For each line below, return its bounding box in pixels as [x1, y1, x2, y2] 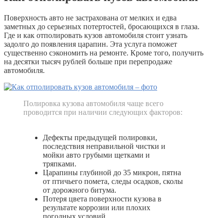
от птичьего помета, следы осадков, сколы [43, 177, 183, 185]
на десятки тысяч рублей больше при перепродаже [4, 57, 172, 66]
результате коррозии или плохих [43, 203, 150, 212]
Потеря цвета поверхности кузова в [43, 194, 162, 203]
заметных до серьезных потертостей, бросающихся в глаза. [4, 22, 200, 31]
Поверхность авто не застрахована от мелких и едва [4, 13, 177, 22]
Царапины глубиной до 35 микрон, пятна [43, 168, 181, 177]
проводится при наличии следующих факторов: [23, 108, 182, 116]
